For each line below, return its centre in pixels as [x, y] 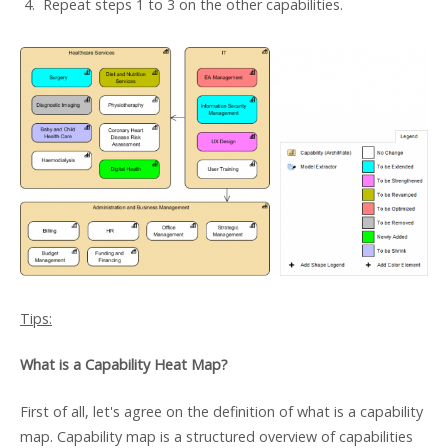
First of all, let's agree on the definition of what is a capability [221, 411]
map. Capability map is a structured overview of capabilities [216, 436]
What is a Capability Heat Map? [124, 365]
